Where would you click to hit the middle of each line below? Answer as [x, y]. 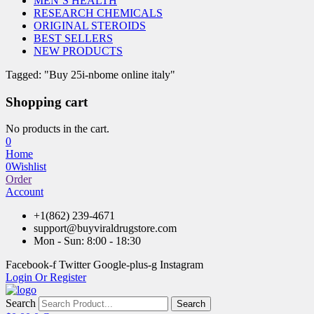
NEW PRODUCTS [78, 51]
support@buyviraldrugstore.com [105, 228]
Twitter [75, 265]
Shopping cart [47, 102]
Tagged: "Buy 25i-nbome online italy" [90, 75]
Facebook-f [31, 265]
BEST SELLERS [73, 38]
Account [25, 192]
